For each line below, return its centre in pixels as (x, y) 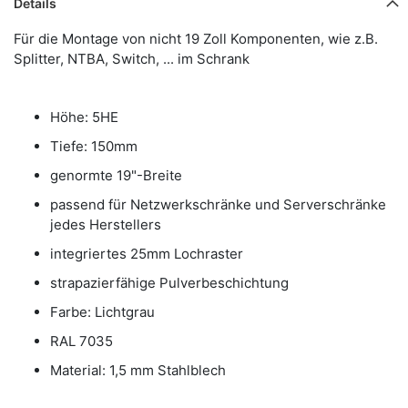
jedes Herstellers (106, 224)
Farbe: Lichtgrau (102, 311)
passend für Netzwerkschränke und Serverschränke (218, 204)
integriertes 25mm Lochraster (147, 253)
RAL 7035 (82, 341)
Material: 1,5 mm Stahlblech (138, 370)
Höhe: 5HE (84, 117)
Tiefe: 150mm (94, 146)
